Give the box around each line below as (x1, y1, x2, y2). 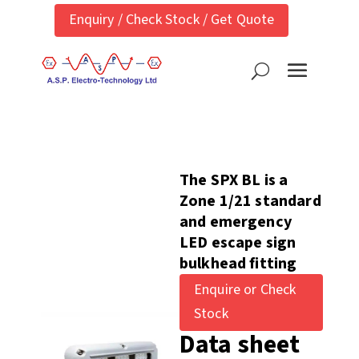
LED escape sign (179, 231, 296, 254)
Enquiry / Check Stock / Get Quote (68, 10, 275, 30)
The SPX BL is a (179, 168, 288, 192)
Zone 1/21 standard (179, 189, 321, 212)
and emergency (179, 210, 292, 233)
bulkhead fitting (179, 252, 297, 275)
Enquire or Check (193, 280, 296, 301)
